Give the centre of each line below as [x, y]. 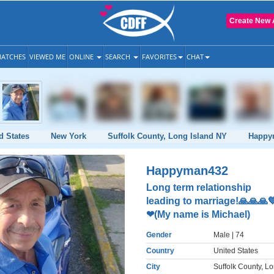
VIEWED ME [47, 57]
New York [68, 136]
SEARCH [119, 57]
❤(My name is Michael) [198, 214]
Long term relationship [199, 187]
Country [160, 251]
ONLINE [82, 57]
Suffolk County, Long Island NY [167, 136]
